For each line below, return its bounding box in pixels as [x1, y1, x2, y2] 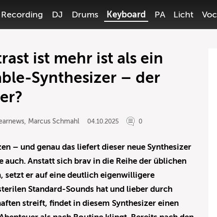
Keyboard [107, 10, 146, 19]
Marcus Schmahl [28, 118, 80, 125]
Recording [1, 10, 44, 19]
